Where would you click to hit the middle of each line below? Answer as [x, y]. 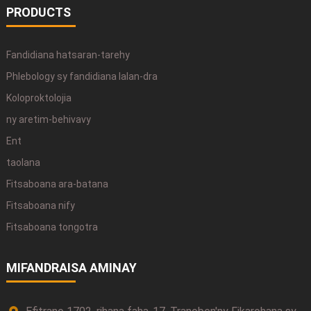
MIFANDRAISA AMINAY [71, 267]
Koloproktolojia [39, 98]
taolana [23, 163]
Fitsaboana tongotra [52, 227]
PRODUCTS [38, 12]
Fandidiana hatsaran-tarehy [68, 55]
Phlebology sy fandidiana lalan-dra [82, 77]
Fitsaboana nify [40, 206]
